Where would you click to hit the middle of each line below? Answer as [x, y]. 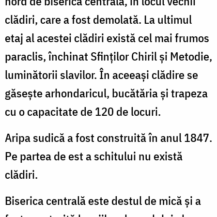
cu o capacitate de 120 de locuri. [83, 111]
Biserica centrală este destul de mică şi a [103, 200]
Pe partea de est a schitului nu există [94, 156]
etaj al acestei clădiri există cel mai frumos [107, 38]
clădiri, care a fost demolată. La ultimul [98, 19]
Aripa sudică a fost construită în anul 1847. [108, 137]
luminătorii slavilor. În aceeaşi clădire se [101, 74]
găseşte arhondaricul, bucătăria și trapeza [106, 93]
